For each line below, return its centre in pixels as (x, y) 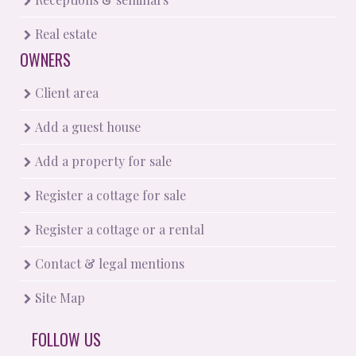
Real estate (64, 34)
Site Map (58, 298)
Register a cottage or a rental (118, 229)
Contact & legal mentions (108, 263)
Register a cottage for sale (109, 195)
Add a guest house (86, 127)
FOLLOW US (66, 339)
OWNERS (45, 60)
